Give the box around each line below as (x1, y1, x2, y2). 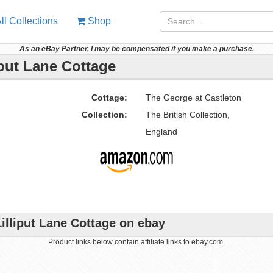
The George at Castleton (145, 93, 241, 102)
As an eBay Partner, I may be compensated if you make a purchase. (19, 44, 254, 53)
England (145, 127, 177, 136)
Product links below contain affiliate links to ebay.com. (48, 238, 225, 246)
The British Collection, (145, 110, 230, 119)
